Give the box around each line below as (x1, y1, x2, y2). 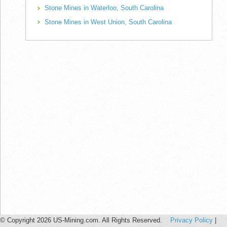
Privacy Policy (170, 216, 213, 224)
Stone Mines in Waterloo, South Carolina (45, 4, 164, 12)
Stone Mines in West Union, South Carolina (45, 18, 172, 26)
